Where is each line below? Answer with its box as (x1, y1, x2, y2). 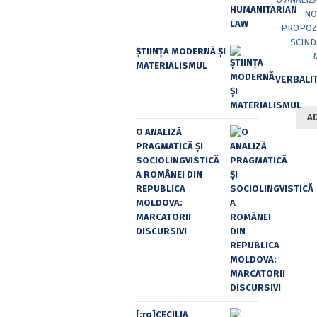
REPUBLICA (136, 183, 185, 195)
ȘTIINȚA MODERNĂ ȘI (136, 45, 226, 57)
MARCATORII (136, 212, 191, 223)
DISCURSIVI (136, 226, 187, 237)
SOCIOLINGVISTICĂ (136, 155, 219, 166)
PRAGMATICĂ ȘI (136, 141, 203, 152)
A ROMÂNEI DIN (136, 169, 202, 180)
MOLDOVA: (136, 197, 183, 209)
